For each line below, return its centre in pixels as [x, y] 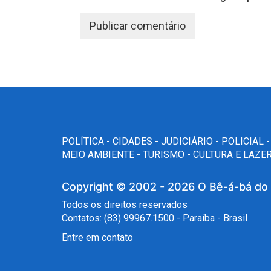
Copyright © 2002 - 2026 [128, 186]
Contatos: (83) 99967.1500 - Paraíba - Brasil [155, 218]
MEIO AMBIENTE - [102, 154]
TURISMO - [168, 154]
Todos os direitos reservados [125, 204]
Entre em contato [97, 237]
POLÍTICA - [87, 141]
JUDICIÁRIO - [191, 141]
